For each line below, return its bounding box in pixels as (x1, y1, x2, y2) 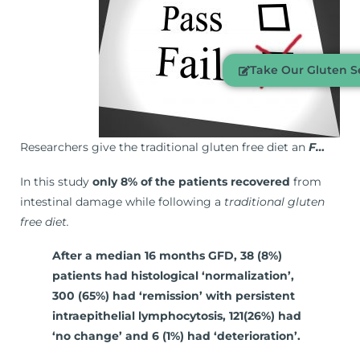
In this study (20, 174, 92, 189)
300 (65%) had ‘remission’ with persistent (52, 288, 295, 304)
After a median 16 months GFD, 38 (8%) (52, 248, 282, 264)
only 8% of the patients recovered (92, 174, 290, 189)
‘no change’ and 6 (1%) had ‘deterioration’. (52, 329, 301, 344)
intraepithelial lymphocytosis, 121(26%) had (52, 309, 301, 324)
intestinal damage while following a (20, 194, 224, 209)
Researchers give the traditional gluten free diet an (20, 139, 309, 154)
